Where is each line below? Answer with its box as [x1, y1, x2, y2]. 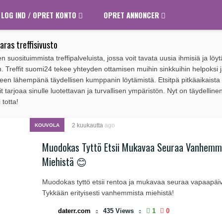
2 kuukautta [72, 122, 105, 129]
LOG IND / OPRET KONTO [1, 9, 78, 20]
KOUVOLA [35, 122, 59, 128]
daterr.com [58, 207, 91, 215]
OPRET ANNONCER [104, 9, 161, 20]
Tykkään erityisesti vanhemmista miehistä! [42, 189, 174, 197]
